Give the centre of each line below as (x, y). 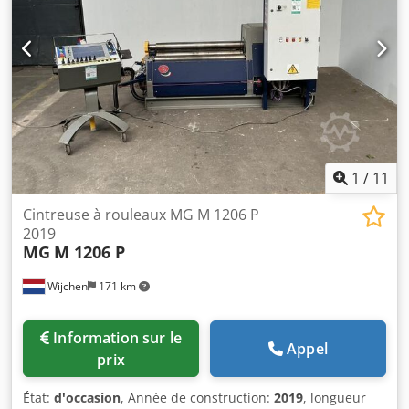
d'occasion (87, 397)
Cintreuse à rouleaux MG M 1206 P (141, 214)
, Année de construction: (197, 397)
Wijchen (66, 286)
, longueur (335, 397)
